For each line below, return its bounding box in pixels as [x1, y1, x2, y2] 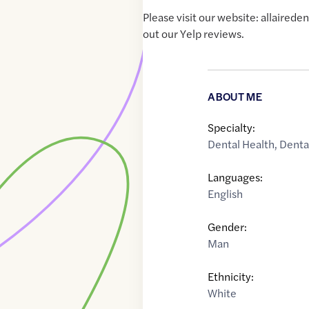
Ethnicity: [208, 268, 255, 285]
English [208, 186, 243, 202]
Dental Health [208, 136, 275, 152]
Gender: [208, 219, 248, 235]
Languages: [208, 169, 263, 186]
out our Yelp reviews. [143, 26, 245, 42]
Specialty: [208, 119, 256, 136]
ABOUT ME [208, 89, 262, 104]
